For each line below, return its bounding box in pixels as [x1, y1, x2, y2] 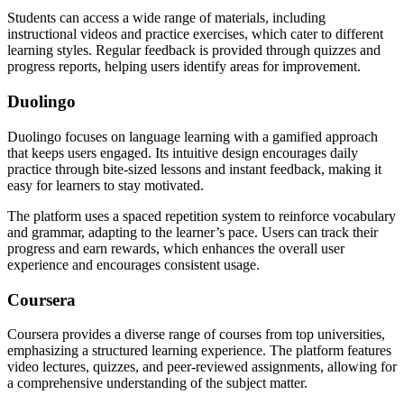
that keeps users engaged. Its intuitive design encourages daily [7, 144, 358, 161]
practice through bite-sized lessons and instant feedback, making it [7, 161, 381, 177]
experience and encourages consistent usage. [7, 256, 260, 272]
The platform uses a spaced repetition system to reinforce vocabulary [7, 207, 396, 224]
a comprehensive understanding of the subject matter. [7, 375, 308, 391]
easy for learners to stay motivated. [7, 177, 204, 193]
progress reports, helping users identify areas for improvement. [7, 59, 361, 75]
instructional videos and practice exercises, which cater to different [7, 26, 383, 42]
